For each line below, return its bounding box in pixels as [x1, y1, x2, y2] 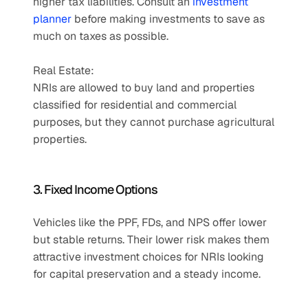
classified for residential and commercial [33, 98, 236, 112]
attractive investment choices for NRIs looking [33, 250, 264, 264]
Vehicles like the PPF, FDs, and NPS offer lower [33, 215, 267, 230]
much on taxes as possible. [33, 29, 168, 43]
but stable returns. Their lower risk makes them [33, 232, 269, 247]
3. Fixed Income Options [33, 181, 157, 197]
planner [33, 12, 71, 26]
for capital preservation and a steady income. [33, 267, 261, 281]
